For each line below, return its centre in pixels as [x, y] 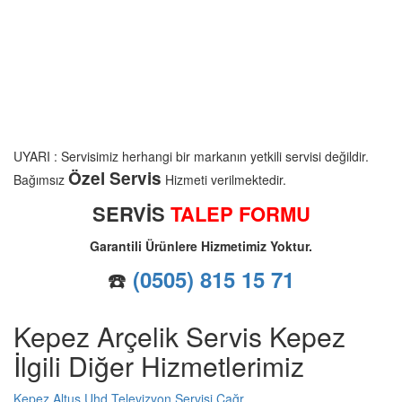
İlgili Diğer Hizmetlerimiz [159, 365]
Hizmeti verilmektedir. [224, 179]
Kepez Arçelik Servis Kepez [179, 336]
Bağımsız [41, 179]
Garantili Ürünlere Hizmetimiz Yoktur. [201, 245]
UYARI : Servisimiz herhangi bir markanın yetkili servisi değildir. [191, 156]
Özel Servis [115, 178]
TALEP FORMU [240, 213]
